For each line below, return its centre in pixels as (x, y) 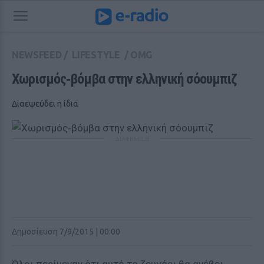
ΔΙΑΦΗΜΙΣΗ (132, 138)
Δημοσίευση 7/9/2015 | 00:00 (66, 232)
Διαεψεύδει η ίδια (45, 104)
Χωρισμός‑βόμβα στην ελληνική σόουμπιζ (124, 79)
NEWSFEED (37, 55)
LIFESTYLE (96, 55)
